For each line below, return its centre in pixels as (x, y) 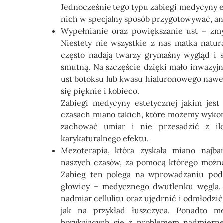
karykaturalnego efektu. (105, 138)
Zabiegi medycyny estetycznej (119, 103)
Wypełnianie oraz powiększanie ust (129, 31)
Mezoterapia (84, 150)
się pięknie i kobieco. (100, 91)
